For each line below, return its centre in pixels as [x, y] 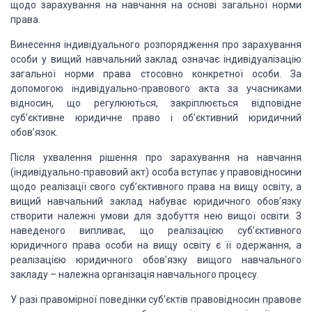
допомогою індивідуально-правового [100, 88]
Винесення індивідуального [76, 45]
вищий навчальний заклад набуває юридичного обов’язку [156, 201]
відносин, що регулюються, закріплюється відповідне [156, 103]
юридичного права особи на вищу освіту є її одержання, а [156, 245]
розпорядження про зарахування [221, 45]
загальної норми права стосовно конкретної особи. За [156, 74]
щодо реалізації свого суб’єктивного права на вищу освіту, [151, 187]
